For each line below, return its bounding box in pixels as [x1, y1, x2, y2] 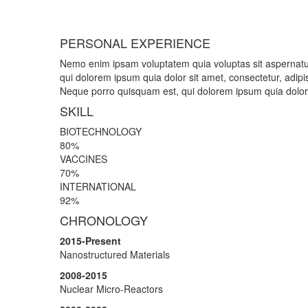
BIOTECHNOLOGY [60, 124, 142, 138]
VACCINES [60, 152, 107, 166]
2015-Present [60, 234, 121, 247]
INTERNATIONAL [60, 179, 136, 193]
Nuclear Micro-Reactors [60, 282, 163, 296]
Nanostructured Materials [60, 247, 170, 261]
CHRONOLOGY [60, 211, 148, 229]
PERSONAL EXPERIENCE [60, 34, 210, 52]
